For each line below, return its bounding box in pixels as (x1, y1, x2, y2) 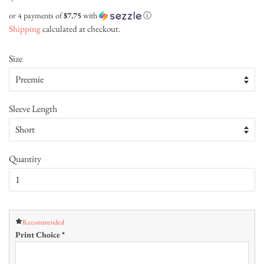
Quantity (9, 153, 41, 166)
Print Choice (15, 229, 62, 240)
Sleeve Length (9, 103, 57, 115)
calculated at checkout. (41, 23, 120, 35)
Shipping (9, 23, 41, 35)
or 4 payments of (9, 10, 64, 21)
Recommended (22, 217, 64, 227)
